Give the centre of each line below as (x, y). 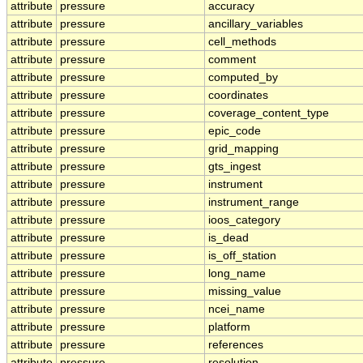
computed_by (243, 78)
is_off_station (242, 256)
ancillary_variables (256, 24)
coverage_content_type (269, 113)
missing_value (245, 292)
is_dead (228, 238)
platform (229, 327)
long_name (237, 274)
